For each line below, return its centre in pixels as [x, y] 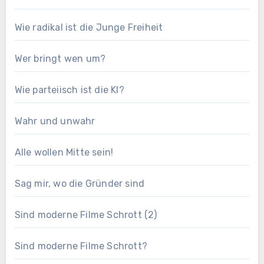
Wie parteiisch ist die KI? [69, 90]
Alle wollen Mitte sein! [64, 153]
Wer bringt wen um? [60, 59]
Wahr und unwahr [55, 121]
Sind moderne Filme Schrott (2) [86, 215]
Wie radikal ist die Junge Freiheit [89, 28]
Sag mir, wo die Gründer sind [80, 184]
